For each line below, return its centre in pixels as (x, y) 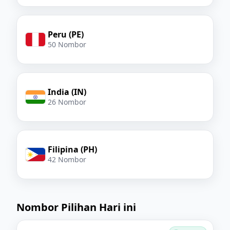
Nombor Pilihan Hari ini (76, 207)
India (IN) (67, 92)
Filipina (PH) (72, 149)
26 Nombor (67, 102)
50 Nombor (67, 44)
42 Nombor (67, 159)
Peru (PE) (66, 34)
